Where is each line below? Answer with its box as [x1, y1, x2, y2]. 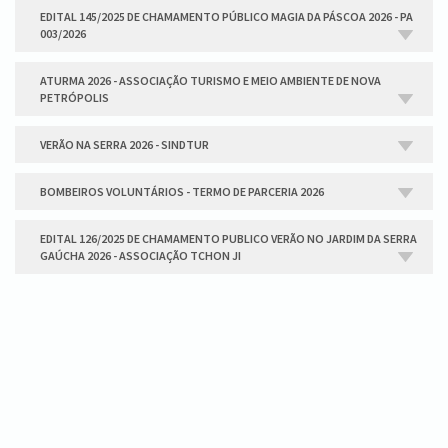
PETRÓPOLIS [40, 90, 109, 105]
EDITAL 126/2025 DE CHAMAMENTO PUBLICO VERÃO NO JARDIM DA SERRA [40, 231, 417, 246]
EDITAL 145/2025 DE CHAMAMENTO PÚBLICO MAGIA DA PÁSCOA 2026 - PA [40, 9, 413, 24]
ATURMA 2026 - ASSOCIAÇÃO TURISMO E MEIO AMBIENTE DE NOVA [40, 73, 381, 88]
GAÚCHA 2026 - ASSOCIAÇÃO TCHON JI [40, 248, 241, 263]
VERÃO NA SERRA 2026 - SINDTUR [40, 137, 209, 152]
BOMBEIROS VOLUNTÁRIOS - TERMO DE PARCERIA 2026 [40, 184, 324, 199]
